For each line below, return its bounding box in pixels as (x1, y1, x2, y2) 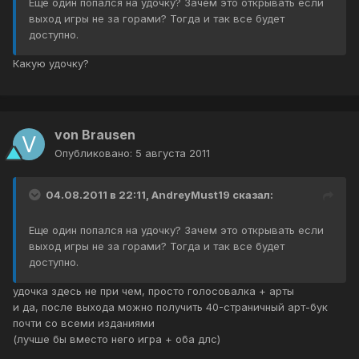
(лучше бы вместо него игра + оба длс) (13, 333, 220, 346)
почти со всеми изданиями (13, 317, 155, 330)
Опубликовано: (54, 147, 135, 160)
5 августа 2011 (135, 147, 210, 160)
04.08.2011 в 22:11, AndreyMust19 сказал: (46, 188, 273, 202)
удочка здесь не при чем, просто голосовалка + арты (13, 284, 294, 298)
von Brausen (54, 127, 135, 143)
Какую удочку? (13, 57, 89, 71)
